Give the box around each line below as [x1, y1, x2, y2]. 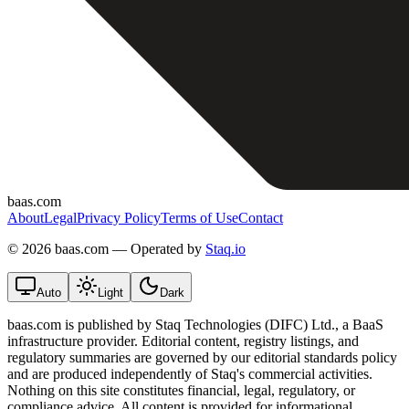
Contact [238, 209, 283, 225]
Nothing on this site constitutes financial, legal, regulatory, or [7, 382, 355, 398]
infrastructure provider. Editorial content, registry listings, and [7, 332, 359, 349]
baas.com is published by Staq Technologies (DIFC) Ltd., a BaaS [7, 316, 383, 332]
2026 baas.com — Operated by [18, 240, 205, 257]
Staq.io [205, 240, 246, 257]
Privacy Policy [77, 209, 161, 225]
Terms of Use [161, 209, 238, 225]
